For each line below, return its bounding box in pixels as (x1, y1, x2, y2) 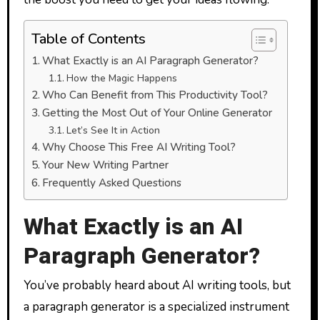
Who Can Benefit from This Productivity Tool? (41, 86, 268, 102)
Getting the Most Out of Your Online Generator (41, 104, 272, 120)
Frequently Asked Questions (41, 174, 181, 190)
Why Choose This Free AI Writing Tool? (41, 139, 236, 154)
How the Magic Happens (66, 71, 177, 85)
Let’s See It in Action (66, 123, 160, 137)
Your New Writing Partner (41, 156, 169, 172)
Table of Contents (31, 29, 146, 49)
